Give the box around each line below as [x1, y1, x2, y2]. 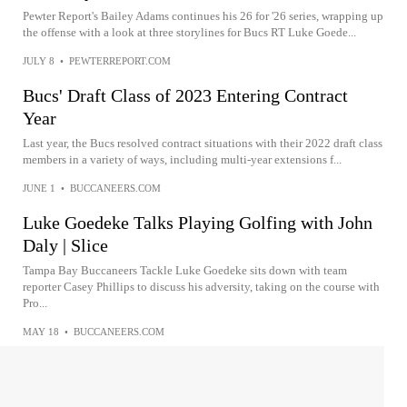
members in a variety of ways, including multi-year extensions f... [23, 153, 342, 166]
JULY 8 [23, 55, 55, 66]
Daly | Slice [23, 235, 108, 255]
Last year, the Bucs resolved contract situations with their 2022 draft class [23, 136, 382, 150]
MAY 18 [23, 326, 59, 337]
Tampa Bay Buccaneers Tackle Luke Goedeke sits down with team [23, 263, 347, 277]
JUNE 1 [23, 183, 55, 194]
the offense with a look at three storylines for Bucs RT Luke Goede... [23, 25, 356, 39]
